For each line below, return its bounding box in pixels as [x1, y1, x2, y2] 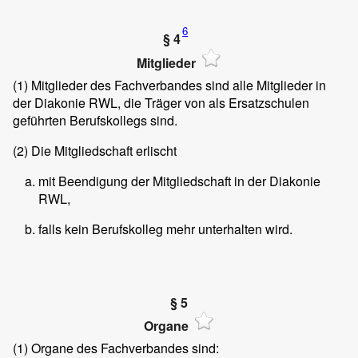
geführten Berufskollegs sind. [13, 111, 177, 129]
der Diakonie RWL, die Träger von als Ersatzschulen [13, 93, 309, 112]
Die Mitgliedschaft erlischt [28, 141, 177, 160]
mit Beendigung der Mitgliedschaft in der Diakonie [38, 172, 320, 190]
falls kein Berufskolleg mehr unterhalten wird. [38, 220, 292, 238]
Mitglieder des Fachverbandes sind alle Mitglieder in [28, 76, 326, 94]
